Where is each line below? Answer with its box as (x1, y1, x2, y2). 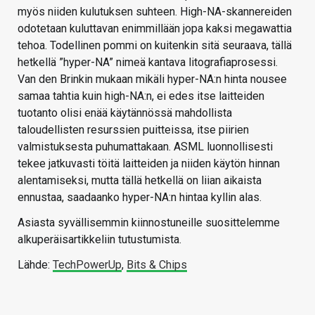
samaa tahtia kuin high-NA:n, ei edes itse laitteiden (18, 89, 264, 103)
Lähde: (18, 257, 53, 271)
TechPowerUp (53, 257, 122, 271)
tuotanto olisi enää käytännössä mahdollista (18, 105, 232, 120)
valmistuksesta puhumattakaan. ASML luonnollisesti (18, 139, 273, 153)
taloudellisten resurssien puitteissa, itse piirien (18, 122, 249, 136)
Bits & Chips (127, 257, 187, 271)
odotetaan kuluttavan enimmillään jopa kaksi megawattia (18, 21, 292, 35)
